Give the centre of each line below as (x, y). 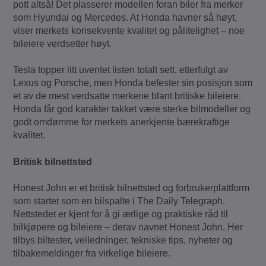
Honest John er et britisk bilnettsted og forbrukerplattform (132, 188)
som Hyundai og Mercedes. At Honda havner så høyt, (125, 17)
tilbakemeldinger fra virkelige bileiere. (92, 253)
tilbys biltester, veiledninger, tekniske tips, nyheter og (123, 240)
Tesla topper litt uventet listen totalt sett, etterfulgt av (121, 70)
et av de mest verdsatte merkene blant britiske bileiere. (127, 96)
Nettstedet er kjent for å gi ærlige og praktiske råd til (121, 214)
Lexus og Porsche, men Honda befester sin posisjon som (133, 83)
